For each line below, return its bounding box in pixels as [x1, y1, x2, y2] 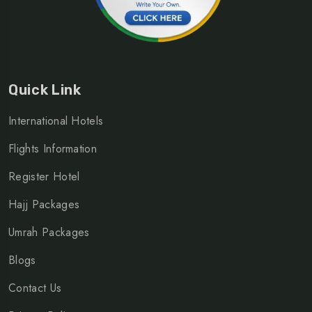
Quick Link [8, 81, 81, 99]
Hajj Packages [8, 196, 80, 213]
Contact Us [8, 280, 62, 297]
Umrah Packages [8, 224, 90, 241]
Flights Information [8, 141, 97, 157]
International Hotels [8, 113, 104, 130]
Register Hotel [8, 169, 80, 185]
